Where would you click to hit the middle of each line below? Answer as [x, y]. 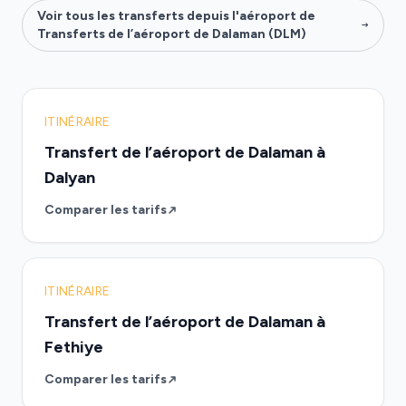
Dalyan [70, 178]
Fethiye [74, 347]
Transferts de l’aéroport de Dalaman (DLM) [172, 34]
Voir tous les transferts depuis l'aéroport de [176, 16]
